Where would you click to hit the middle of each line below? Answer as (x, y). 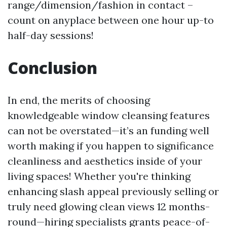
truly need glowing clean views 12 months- (109, 206)
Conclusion (52, 68)
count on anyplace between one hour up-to (111, 20)
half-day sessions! (51, 35)
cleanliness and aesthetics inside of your (105, 161)
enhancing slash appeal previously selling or (113, 191)
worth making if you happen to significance (111, 146)
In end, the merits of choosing (79, 100)
